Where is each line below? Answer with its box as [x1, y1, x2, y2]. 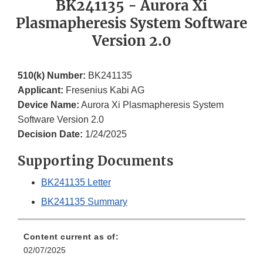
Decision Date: [18, 129, 83, 140]
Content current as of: [23, 232, 119, 242]
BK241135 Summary [41, 197, 127, 207]
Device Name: [18, 100, 79, 110]
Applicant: [18, 85, 63, 96]
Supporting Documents [18, 153, 173, 170]
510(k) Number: [18, 70, 86, 81]
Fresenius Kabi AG [63, 85, 147, 96]
